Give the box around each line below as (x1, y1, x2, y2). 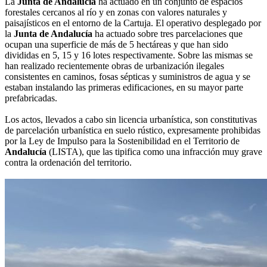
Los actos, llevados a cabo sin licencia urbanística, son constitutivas (5, 114, 257, 125)
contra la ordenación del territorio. (5, 157, 132, 168)
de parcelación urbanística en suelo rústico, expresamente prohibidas (5, 125, 260, 136)
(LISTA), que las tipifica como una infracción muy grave (46, 147, 262, 157)
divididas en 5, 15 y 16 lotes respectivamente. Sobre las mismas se (5, 50, 253, 61)
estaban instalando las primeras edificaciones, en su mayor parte (5, 82, 243, 93)
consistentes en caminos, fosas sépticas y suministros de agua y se (5, 72, 250, 82)
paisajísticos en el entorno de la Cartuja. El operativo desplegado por (5, 18, 261, 29)
